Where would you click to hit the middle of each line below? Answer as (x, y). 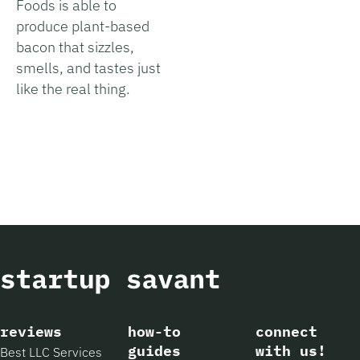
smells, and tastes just (88, 67)
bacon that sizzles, (75, 47)
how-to (154, 331)
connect (286, 331)
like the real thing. (73, 88)
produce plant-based (83, 26)
